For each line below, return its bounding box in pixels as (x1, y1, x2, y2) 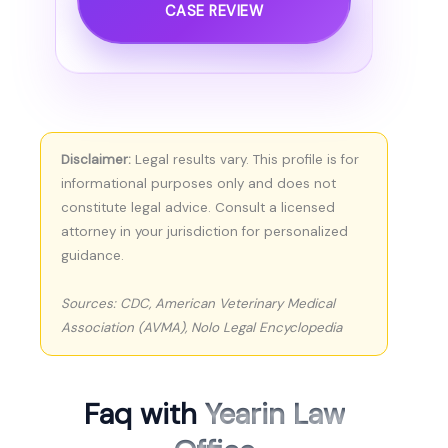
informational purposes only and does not (61, 175, 336, 193)
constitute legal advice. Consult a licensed (61, 199, 335, 217)
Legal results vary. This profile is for (131, 151, 359, 169)
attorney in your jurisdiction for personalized (61, 223, 348, 241)
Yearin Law (204, 395, 345, 434)
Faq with (83, 395, 205, 434)
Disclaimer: (61, 151, 131, 169)
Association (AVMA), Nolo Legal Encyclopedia (61, 319, 342, 337)
